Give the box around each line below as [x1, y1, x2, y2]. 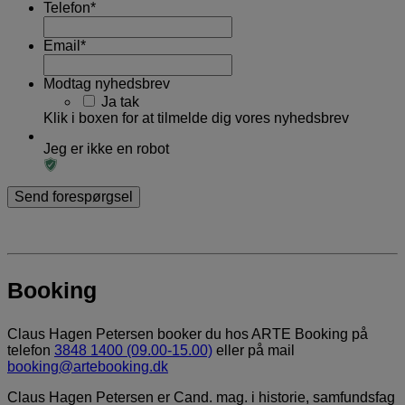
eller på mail [212, 342, 295, 358]
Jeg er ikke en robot [43, 140, 169, 156]
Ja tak [101, 93, 139, 109]
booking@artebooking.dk [7, 358, 168, 374]
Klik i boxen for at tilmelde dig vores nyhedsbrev [43, 109, 349, 126]
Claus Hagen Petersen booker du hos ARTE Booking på [7, 325, 368, 342]
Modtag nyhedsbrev [43, 75, 170, 91]
